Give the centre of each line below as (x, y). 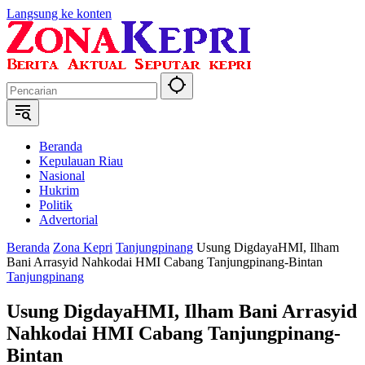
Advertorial (68, 220)
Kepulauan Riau (81, 161)
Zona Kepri (83, 247)
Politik (56, 205)
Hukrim (59, 190)
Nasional (62, 176)
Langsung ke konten (59, 13)
